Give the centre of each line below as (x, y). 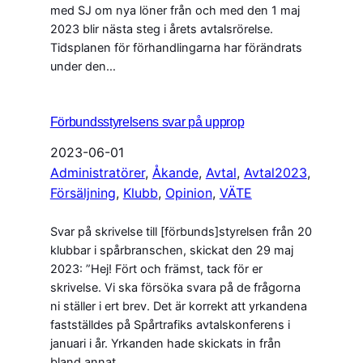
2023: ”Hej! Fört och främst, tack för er (156, 269)
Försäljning (83, 193)
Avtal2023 (275, 173)
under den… (83, 67)
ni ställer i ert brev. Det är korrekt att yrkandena (178, 307)
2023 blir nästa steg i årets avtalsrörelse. (161, 30)
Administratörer (97, 173)
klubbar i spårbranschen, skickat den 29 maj (171, 251)
